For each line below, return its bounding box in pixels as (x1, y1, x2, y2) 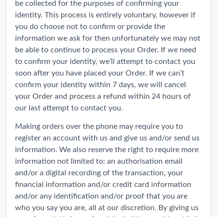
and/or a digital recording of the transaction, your (15, 167, 183, 177)
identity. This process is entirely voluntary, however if (15, 9, 196, 19)
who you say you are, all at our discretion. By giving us (15, 201, 199, 212)
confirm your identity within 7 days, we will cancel (15, 78, 186, 89)
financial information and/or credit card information (15, 178, 191, 189)
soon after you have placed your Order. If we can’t (15, 67, 185, 77)
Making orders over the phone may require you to (15, 120, 183, 131)
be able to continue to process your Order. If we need (15, 44, 196, 54)
